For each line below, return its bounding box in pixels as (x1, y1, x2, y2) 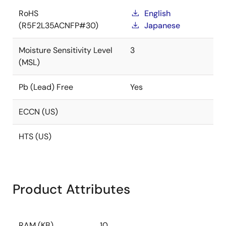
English (144, 8, 171, 19)
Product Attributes (13, 181, 130, 198)
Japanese (144, 20, 180, 31)
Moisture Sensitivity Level (19, 45, 112, 55)
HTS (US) (19, 131, 51, 142)
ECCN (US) (19, 106, 58, 117)
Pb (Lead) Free (19, 82, 73, 92)
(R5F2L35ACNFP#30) (19, 20, 98, 31)
